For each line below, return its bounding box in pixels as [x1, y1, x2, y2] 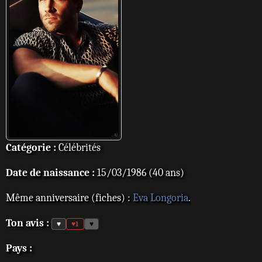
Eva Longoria [133, 192, 188, 204]
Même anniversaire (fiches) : [6, 192, 133, 204]
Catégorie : [6, 142, 56, 154]
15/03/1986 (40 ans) [95, 167, 184, 179]
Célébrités [56, 142, 101, 154]
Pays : [6, 242, 32, 254]
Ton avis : [6, 217, 49, 229]
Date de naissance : [6, 167, 95, 179]
